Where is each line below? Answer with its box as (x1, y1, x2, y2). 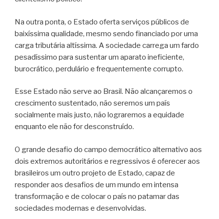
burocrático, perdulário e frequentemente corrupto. (15, 64, 183, 73)
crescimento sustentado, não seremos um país (15, 99, 170, 108)
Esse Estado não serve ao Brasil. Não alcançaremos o (15, 87, 193, 96)
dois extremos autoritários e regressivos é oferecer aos (15, 156, 200, 166)
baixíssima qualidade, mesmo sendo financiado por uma (15, 29, 198, 38)
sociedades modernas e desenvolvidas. (15, 203, 146, 213)
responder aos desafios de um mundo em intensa (15, 180, 178, 189)
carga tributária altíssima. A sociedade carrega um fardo (15, 41, 199, 50)
